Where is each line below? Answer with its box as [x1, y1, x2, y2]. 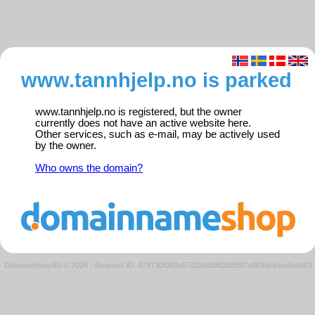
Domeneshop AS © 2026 [4, 260, 88, 269]
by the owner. [35, 140, 96, 152]
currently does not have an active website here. [35, 117, 251, 129]
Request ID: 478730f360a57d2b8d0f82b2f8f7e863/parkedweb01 [94, 260, 313, 269]
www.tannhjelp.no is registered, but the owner [35, 106, 242, 118]
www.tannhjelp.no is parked [21, 68, 292, 92]
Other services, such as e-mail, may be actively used [35, 129, 280, 141]
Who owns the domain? [35, 162, 143, 174]
